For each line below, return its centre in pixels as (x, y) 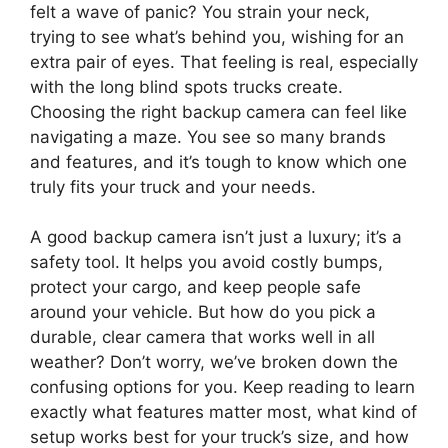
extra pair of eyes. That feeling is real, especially (224, 61)
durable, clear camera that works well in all (202, 337)
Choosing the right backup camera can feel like (218, 111)
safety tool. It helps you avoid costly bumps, (206, 262)
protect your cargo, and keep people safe (195, 287)
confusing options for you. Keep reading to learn (222, 387)
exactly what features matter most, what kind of (223, 412)
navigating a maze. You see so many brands (208, 136)
